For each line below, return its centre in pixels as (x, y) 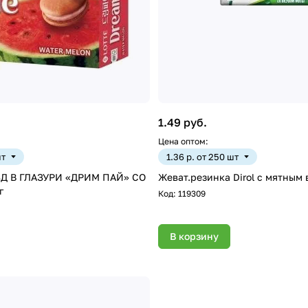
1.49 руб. (183, 123)
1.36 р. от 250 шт (202, 157)
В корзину (194, 236)
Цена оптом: (183, 142)
